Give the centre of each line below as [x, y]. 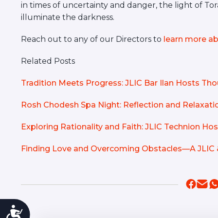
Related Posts [48, 61]
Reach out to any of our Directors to [92, 39]
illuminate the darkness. [67, 17]
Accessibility [53, 211]
